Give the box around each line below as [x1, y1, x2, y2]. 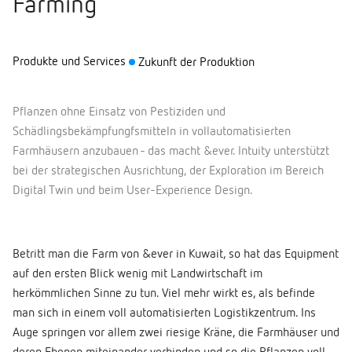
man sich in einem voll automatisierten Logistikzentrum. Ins [13, 307, 316, 321]
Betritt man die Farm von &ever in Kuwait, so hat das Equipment [13, 248, 339, 262]
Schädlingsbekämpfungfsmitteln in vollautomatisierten [13, 126, 291, 139]
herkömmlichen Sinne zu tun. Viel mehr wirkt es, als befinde [13, 288, 315, 301]
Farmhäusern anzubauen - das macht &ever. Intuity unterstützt [13, 145, 329, 159]
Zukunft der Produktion [138, 57, 255, 70]
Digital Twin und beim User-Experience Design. [13, 185, 253, 198]
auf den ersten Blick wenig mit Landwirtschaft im [13, 268, 262, 281]
